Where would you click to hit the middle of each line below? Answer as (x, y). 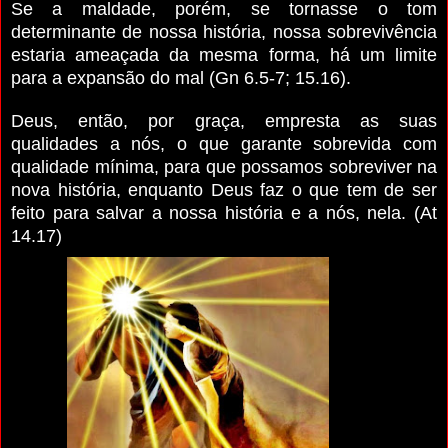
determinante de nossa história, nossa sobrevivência (224, 31)
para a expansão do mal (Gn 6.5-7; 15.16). (181, 77)
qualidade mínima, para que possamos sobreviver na (224, 166)
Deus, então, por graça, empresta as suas (224, 120)
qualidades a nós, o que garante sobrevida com (224, 143)
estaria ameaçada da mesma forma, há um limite (224, 54)
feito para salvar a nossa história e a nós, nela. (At (224, 212)
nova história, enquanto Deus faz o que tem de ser (224, 189)
